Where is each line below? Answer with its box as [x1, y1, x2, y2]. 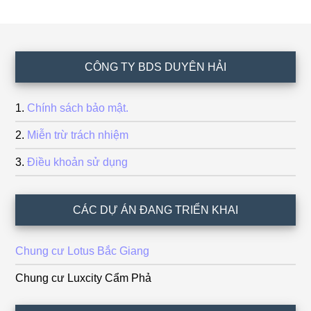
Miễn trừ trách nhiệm [27, 128, 129, 141]
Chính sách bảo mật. [27, 101, 129, 114]
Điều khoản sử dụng [27, 155, 128, 168]
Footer [15, 53, 63, 73]
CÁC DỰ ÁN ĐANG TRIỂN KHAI [73, 203, 238, 216]
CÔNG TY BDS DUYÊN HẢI [85, 60, 226, 73]
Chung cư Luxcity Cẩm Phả [15, 271, 152, 284]
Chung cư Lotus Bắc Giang [15, 244, 150, 257]
